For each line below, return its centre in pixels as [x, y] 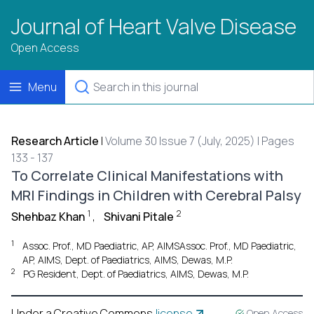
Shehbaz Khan [48, 217]
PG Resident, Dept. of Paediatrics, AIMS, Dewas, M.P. [136, 274]
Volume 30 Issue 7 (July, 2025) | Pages [200, 141]
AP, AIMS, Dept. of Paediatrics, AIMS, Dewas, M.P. [128, 260]
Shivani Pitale [139, 217]
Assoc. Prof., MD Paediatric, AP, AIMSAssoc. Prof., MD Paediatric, [159, 246]
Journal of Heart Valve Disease [154, 26]
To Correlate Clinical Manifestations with [147, 176]
